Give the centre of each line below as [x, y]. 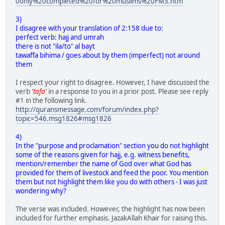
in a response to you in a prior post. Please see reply [128, 92]
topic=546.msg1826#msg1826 [64, 119]
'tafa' [39, 92]
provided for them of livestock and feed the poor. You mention [112, 173]
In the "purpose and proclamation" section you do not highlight [112, 146]
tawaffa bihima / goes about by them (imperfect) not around [108, 55]
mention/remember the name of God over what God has [103, 164]
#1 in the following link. [51, 101]
